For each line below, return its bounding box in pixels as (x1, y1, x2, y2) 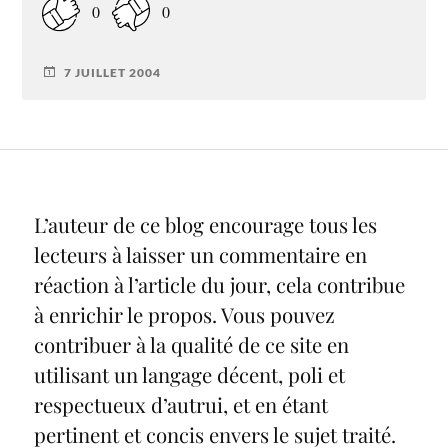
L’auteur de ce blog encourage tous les (33, 210, 377, 238)
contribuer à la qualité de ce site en (33, 330, 349, 358)
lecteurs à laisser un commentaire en (33, 240, 367, 268)
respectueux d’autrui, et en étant (33, 390, 328, 418)
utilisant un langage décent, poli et (33, 360, 345, 388)
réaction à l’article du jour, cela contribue (33, 270, 405, 298)
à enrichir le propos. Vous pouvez (33, 300, 335, 328)
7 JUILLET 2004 (64, 64, 162, 80)
